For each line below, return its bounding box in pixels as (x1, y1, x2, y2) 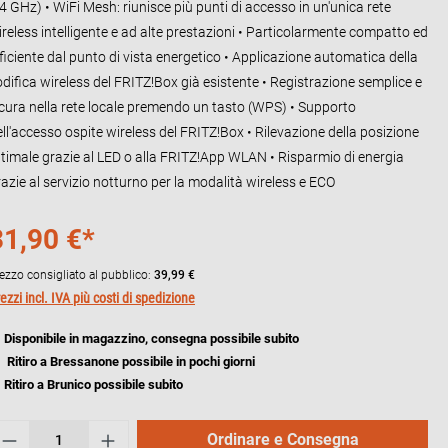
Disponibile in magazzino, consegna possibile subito (4, 330, 299, 346)
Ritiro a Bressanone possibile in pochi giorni (4, 353, 255, 369)
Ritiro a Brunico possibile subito (4, 376, 183, 392)
